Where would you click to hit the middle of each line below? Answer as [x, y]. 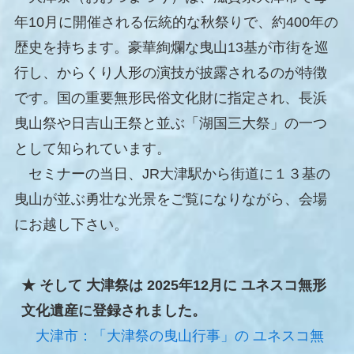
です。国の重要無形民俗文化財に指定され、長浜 [170, 98]
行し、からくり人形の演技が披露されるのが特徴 [170, 73]
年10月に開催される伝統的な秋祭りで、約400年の [176, 23]
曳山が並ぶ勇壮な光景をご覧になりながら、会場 [170, 200]
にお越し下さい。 [71, 225]
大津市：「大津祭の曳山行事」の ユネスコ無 [179, 336]
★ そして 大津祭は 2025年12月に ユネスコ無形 [173, 286]
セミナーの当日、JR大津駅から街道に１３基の [172, 174]
